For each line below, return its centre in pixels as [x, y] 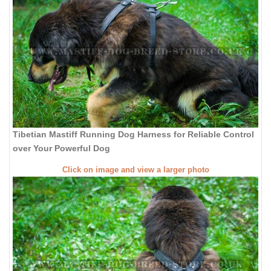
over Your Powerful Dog [61, 149]
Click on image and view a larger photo [135, 170]
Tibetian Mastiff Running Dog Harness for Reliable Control [133, 135]
